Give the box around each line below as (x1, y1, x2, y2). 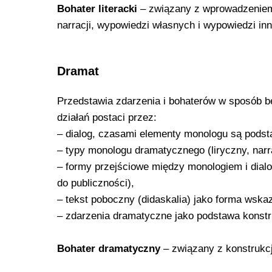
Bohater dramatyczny (57, 242, 160, 254)
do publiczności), (57, 177, 134, 189)
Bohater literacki (57, 2, 140, 15)
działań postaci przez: (57, 111, 157, 123)
